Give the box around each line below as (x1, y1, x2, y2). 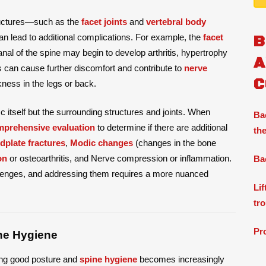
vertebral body (146, 16, 206, 27)
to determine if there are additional (95, 122, 227, 132)
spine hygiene (80, 254, 137, 264)
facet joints (81, 16, 127, 27)
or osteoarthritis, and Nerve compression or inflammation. (7, 153, 232, 163)
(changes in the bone (133, 137, 216, 148)
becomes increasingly (137, 254, 224, 264)
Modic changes (70, 137, 133, 148)
